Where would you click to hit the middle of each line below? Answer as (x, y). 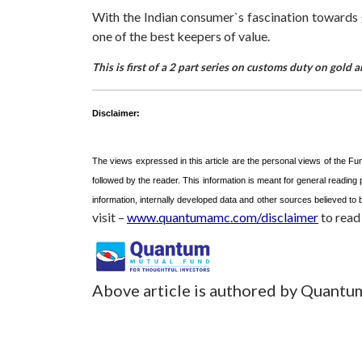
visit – (109, 217)
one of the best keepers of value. (181, 36)
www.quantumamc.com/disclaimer (223, 217)
